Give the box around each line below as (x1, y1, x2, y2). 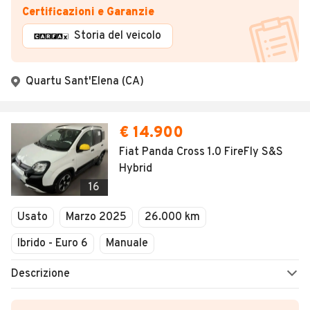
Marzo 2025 (66, 210, 127, 225)
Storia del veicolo (74, 29, 161, 44)
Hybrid (119, 162, 152, 176)
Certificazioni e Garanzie (22, 6, 154, 20)
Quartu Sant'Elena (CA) (26, 75, 144, 89)
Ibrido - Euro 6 (17, 237, 88, 251)
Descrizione (11, 267, 70, 282)
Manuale (106, 237, 148, 251)
